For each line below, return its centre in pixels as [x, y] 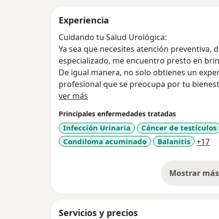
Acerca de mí [111, 96]
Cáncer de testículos [179, 128]
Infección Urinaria [97, 128]
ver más [73, 96]
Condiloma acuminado [105, 141]
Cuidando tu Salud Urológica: [113, 37]
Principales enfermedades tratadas [117, 114]
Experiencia [84, 20]
